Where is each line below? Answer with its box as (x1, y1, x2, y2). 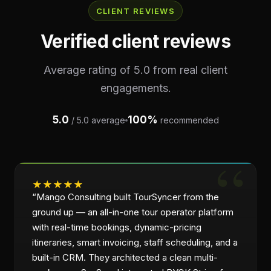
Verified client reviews (40, 30, 231, 52)
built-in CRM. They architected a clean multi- (32, 252, 218, 263)
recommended (157, 115, 219, 125)
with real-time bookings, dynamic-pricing (32, 221, 201, 233)
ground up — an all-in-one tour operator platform (32, 206, 233, 218)
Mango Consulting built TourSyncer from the (36, 191, 219, 203)
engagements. (100, 82, 171, 94)
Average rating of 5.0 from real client (44, 64, 227, 76)
